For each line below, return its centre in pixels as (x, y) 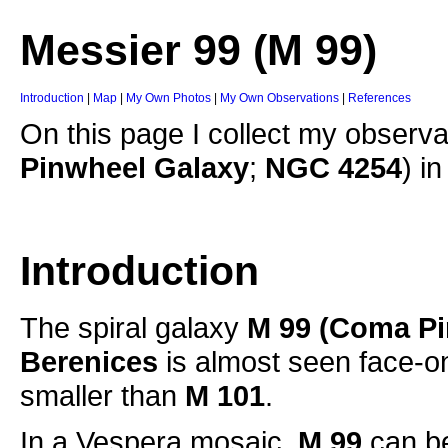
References (379, 98)
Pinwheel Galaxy (134, 168)
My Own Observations (279, 98)
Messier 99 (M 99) (198, 50)
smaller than (102, 396)
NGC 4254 (333, 168)
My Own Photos (170, 98)
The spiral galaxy (133, 328)
